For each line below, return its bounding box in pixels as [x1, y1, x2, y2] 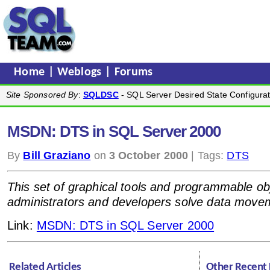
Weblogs [57, 66, 105, 78]
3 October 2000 [109, 149, 189, 162]
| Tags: [188, 149, 227, 162]
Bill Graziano [23, 149, 91, 162]
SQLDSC [83, 90, 119, 99]
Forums [114, 66, 153, 78]
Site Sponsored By [6, 90, 78, 99]
